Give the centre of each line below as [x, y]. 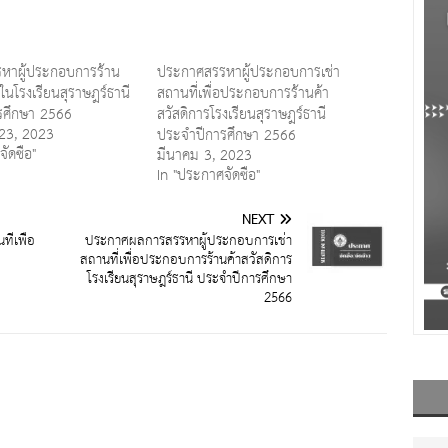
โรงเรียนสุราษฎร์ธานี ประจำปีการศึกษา [190, 278]
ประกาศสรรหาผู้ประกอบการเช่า [248, 72]
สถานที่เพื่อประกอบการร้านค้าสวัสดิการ [186, 259]
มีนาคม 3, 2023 [204, 155]
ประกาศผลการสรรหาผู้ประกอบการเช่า [189, 240]
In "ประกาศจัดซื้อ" [208, 175]
